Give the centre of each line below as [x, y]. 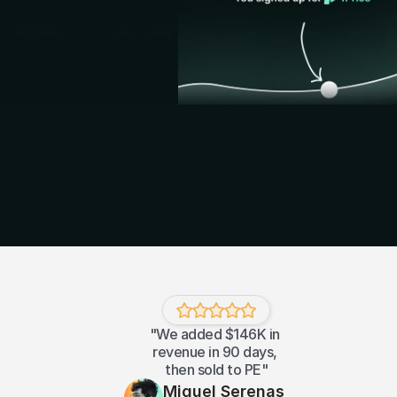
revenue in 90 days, [215, 352]
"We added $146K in [214, 334]
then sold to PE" [216, 370]
